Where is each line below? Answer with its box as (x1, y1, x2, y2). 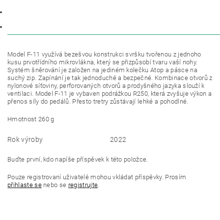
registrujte (68, 181, 98, 189)
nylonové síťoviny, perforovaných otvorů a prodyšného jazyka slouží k (7, 82, 205, 90)
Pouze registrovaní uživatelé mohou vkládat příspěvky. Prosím (7, 173, 187, 181)
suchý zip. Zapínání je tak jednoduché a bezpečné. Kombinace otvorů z (7, 74, 213, 82)
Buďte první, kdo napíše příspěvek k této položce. (7, 156, 148, 164)
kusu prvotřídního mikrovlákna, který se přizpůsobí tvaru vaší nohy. (7, 58, 198, 66)
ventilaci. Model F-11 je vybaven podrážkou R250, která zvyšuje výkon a (7, 90, 212, 98)
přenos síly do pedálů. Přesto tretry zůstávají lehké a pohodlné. (7, 98, 189, 106)
